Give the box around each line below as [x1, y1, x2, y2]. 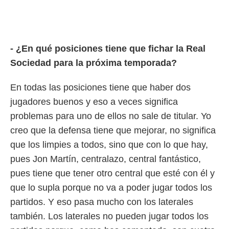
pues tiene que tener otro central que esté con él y [10, 168, 215, 178]
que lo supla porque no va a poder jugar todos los [10, 182, 212, 193]
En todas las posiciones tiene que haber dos [10, 82, 191, 93]
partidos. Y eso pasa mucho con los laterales [10, 197, 193, 207]
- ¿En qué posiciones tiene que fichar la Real [10, 43, 205, 54]
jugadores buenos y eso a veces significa [10, 97, 178, 107]
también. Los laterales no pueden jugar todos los [10, 211, 209, 221]
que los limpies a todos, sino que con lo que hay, [10, 140, 208, 150]
